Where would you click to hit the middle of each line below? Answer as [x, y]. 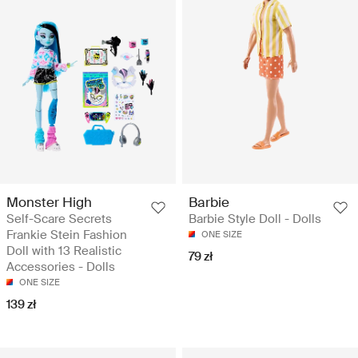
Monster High [49, 202]
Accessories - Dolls [61, 267]
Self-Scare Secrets [59, 219]
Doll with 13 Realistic [64, 251]
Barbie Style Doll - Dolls [255, 219]
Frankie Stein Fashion [67, 235]
